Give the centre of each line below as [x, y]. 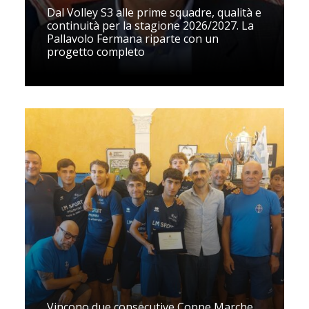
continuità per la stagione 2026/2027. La [150, 26]
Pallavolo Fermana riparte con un [133, 39]
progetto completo [96, 52]
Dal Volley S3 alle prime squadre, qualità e [154, 12]
